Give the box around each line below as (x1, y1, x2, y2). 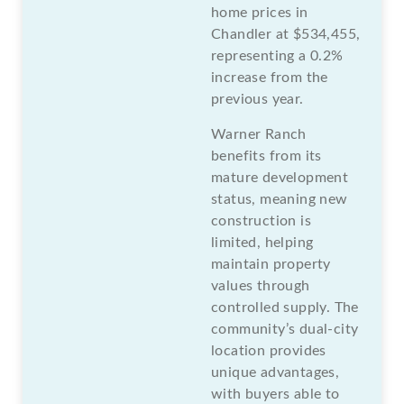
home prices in (211, 5, 308, 20)
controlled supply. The (211, 299, 359, 315)
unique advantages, (211, 364, 340, 380)
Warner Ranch (211, 126, 307, 142)
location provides (211, 343, 326, 358)
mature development (211, 170, 349, 185)
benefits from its (211, 148, 322, 163)
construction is (211, 213, 312, 228)
